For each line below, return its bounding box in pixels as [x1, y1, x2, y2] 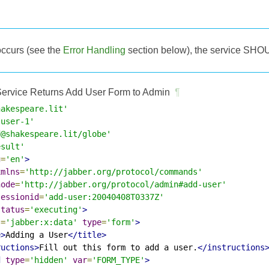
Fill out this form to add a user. [39, 242, 198, 252]
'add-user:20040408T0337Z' [44, 192, 164, 202]
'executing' [29, 204, 82, 214]
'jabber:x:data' [5, 217, 77, 227]
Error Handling [63, 44, 125, 55]
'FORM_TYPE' [92, 255, 145, 265]
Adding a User [5, 229, 68, 240]
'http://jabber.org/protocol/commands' [25, 166, 202, 177]
